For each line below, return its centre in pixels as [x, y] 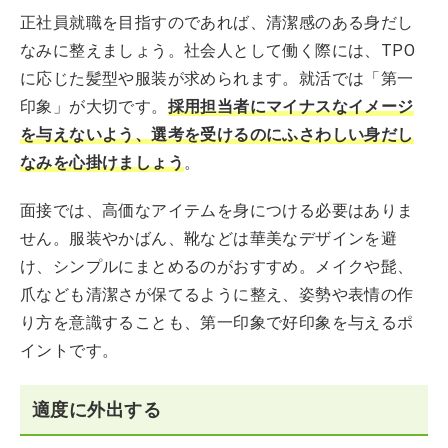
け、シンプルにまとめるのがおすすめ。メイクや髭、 [217, 266]
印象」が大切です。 [94, 106]
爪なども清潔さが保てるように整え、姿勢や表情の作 [217, 294]
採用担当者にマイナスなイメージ [290, 106]
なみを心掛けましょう [102, 162]
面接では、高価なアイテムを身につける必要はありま [217, 210]
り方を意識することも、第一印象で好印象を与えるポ [217, 322]
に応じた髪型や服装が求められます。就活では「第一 [217, 78]
